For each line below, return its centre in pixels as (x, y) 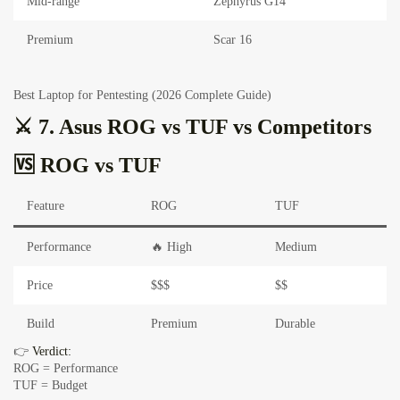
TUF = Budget (50, 386)
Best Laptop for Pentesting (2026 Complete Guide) (142, 96)
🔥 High (171, 247)
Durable (295, 324)
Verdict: (52, 352)
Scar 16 (233, 40)
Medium (296, 247)
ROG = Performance (66, 369)
